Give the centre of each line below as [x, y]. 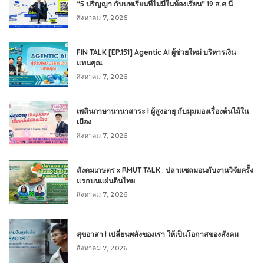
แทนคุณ [90, 63]
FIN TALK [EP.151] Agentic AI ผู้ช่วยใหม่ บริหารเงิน [156, 52]
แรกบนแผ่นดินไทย [106, 181]
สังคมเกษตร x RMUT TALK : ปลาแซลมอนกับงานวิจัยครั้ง [165, 170]
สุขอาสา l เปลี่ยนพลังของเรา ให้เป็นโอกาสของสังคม [158, 234]
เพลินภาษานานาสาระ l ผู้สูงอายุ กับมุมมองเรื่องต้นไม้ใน [163, 111]
